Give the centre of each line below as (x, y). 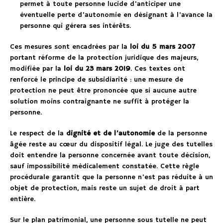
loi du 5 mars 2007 (163, 47)
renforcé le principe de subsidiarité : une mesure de (97, 80)
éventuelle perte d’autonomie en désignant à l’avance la (116, 15)
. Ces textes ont (158, 69)
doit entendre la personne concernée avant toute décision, (110, 156)
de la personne (181, 134)
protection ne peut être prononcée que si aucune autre (103, 91)
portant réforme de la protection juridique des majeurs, (104, 58)
